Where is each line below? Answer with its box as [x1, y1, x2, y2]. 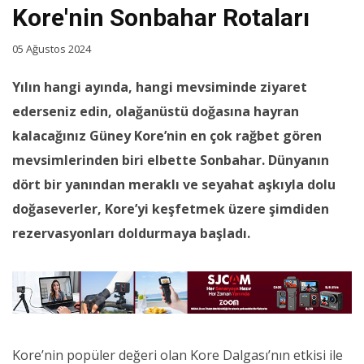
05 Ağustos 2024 [12, 41, 91, 57]
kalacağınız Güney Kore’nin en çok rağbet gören [12, 127, 322, 145]
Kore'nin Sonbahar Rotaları [12, 3, 310, 32]
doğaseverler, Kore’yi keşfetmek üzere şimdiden [12, 200, 329, 219]
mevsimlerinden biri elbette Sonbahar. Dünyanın [12, 151, 329, 170]
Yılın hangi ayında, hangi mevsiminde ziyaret [12, 78, 307, 97]
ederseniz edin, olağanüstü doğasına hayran [12, 102, 299, 121]
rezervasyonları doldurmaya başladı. [12, 224, 250, 243]
